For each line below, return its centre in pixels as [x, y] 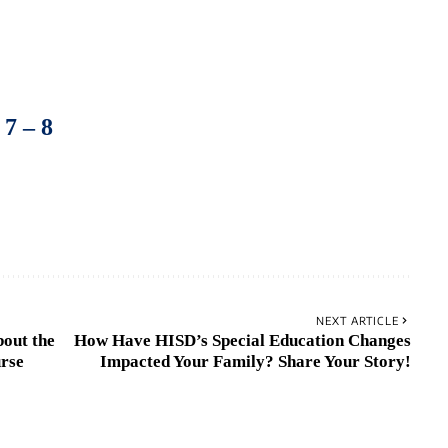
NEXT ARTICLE [357, 320]
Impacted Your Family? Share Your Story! [255, 361]
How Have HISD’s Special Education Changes [242, 340]
